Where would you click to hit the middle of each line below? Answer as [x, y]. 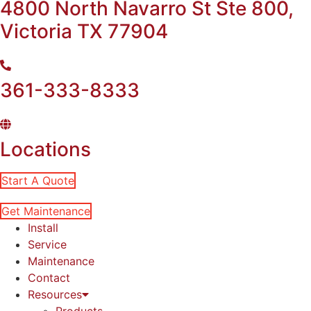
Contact [49, 278]
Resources [55, 294]
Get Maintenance [46, 211]
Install [43, 228]
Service [47, 244]
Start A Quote [38, 180]
